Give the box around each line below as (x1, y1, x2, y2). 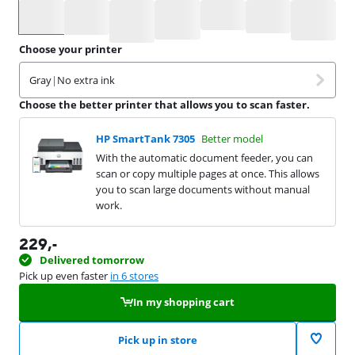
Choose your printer (19, 41, 122, 56)
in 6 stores (110, 268, 158, 283)
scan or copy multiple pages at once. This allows (96, 166, 319, 181)
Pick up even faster (19, 268, 110, 283)
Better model (201, 131, 263, 146)
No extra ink (57, 72, 115, 87)
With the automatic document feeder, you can (96, 150, 313, 165)
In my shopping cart (132, 294, 235, 309)
